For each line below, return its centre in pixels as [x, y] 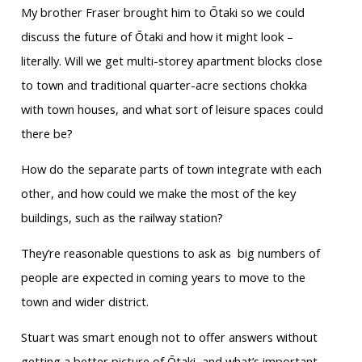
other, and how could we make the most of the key [158, 194]
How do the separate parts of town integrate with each [171, 169]
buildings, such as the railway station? [122, 218]
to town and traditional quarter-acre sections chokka [164, 85]
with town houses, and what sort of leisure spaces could [172, 109]
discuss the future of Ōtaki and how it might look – [157, 37]
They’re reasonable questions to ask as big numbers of [170, 253]
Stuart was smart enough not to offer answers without [169, 337]
